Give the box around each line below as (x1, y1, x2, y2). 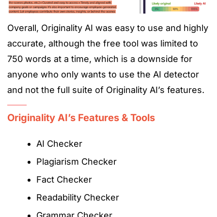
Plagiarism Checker (36, 156, 117, 167)
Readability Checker (36, 192, 119, 203)
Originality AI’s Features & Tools (7, 112, 155, 124)
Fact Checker (36, 174, 92, 185)
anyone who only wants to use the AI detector (7, 69, 199, 80)
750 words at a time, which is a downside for (7, 54, 192, 64)
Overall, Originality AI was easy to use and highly (7, 23, 208, 33)
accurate (7, 38, 44, 49)
